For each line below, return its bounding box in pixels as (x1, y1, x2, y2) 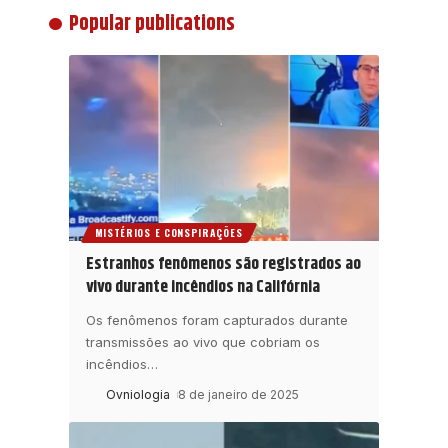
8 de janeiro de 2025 (178, 387, 300, 403)
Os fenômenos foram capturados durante (86, 312, 348, 329)
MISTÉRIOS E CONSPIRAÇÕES (94, 225, 243, 241)
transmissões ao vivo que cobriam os (86, 334, 320, 351)
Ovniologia (106, 387, 170, 403)
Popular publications (68, 8, 235, 41)
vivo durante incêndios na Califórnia (86, 274, 320, 301)
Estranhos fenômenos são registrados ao (86, 251, 361, 278)
